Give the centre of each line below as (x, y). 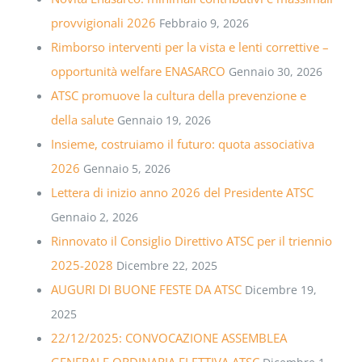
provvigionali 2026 (104, 22)
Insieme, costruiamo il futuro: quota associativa (183, 143)
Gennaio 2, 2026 (95, 217)
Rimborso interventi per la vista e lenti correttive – (190, 46)
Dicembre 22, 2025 (167, 265)
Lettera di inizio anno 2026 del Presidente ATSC (183, 192)
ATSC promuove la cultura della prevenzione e (179, 95)
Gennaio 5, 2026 (127, 168)
